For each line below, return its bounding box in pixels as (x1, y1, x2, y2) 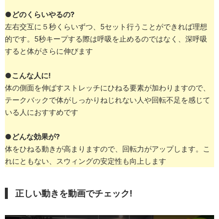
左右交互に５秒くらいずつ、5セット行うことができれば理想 (5, 22, 207, 32)
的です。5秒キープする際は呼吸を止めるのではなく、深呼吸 (5, 34, 207, 44)
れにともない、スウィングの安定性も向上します (5, 156, 166, 166)
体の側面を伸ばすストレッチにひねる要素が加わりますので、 (5, 83, 210, 93)
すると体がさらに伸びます (5, 46, 93, 56)
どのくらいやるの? (12, 10, 74, 20)
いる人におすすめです (5, 108, 78, 117)
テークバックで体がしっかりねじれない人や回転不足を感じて (5, 95, 210, 105)
